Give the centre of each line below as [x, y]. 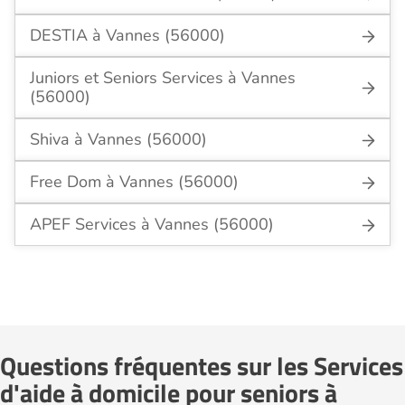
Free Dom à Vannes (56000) [134, 182]
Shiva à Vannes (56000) [118, 139]
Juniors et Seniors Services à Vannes [163, 78]
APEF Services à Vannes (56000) [152, 224]
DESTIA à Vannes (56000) [127, 35]
